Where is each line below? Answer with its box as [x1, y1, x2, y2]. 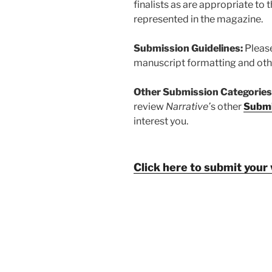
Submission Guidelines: [134, 42, 245, 54]
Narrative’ [166, 100, 211, 112]
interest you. [134, 115, 188, 127]
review [134, 100, 166, 112]
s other [211, 100, 242, 112]
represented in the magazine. [134, 13, 263, 25]
